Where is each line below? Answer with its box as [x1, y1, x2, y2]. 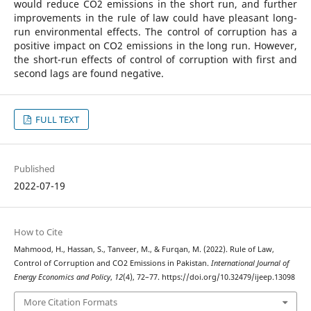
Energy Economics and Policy [13, 272, 110, 283]
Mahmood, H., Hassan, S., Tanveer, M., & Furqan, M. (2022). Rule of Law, [13, 244, 274, 255]
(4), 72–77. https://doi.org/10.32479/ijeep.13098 [122, 272, 295, 283]
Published [13, 162, 55, 176]
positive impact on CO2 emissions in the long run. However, [13, 39, 298, 53]
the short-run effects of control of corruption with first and [13, 53, 298, 67]
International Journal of [210, 258, 289, 269]
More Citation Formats [23, 295, 117, 308]
